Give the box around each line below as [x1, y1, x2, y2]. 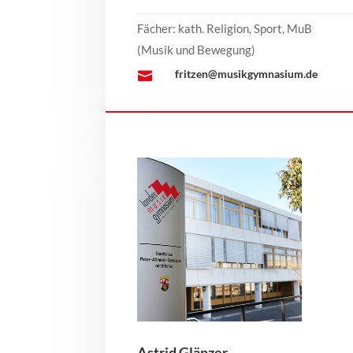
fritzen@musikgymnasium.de [174, 66, 318, 80]
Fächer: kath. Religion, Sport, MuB [137, 20, 313, 35]
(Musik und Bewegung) [137, 42, 256, 57]
